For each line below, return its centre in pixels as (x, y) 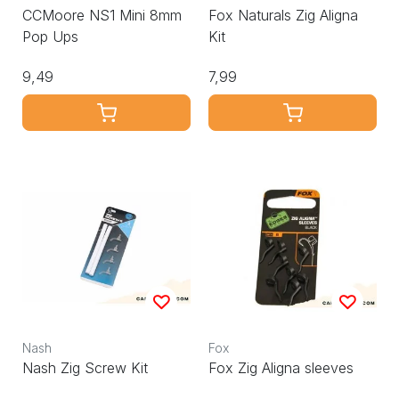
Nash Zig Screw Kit (85, 368)
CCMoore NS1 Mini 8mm (102, 16)
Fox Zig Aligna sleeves (281, 368)
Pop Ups (50, 37)
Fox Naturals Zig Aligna (283, 16)
